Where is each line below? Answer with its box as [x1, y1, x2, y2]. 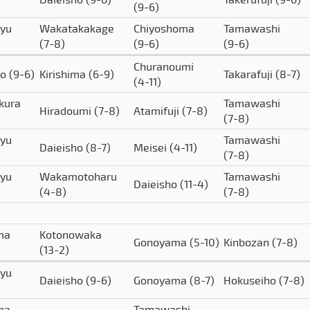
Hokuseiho [224, 273, 279, 288]
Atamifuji [134, 103, 182, 118]
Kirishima [39, 66, 89, 82]
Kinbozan [224, 235, 272, 250]
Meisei [134, 140, 170, 155]
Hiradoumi [39, 103, 94, 118]
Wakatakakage [39, 21, 114, 36]
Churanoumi [134, 59, 194, 74]
